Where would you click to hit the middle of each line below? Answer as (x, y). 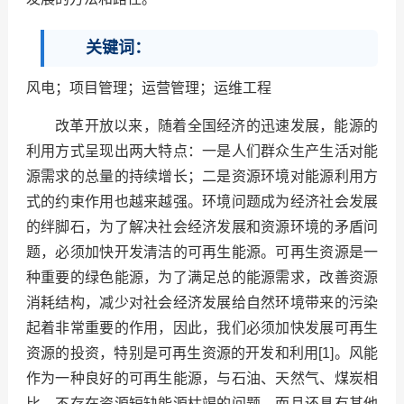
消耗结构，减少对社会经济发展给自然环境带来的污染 (202, 303)
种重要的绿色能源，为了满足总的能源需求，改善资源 (202, 278)
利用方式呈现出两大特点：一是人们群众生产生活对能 (202, 151)
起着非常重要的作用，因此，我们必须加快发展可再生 (202, 328)
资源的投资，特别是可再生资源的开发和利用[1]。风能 (202, 353)
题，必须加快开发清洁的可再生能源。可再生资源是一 (202, 252)
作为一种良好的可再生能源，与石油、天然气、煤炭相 (202, 379)
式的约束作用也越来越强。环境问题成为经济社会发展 (202, 202)
